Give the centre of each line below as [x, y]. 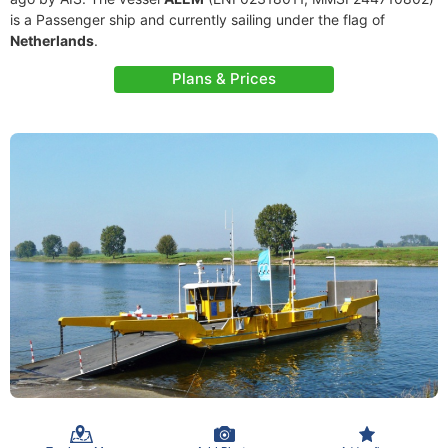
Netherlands [52, 40]
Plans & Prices [224, 78]
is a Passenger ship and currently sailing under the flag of [197, 19]
